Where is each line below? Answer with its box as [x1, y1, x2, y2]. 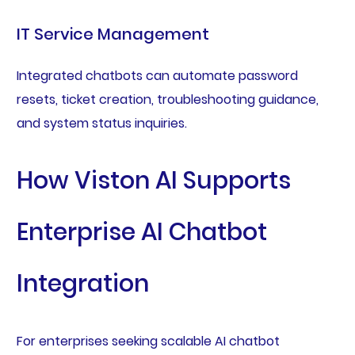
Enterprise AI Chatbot [16, 215, 267, 249]
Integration [16, 266, 149, 300]
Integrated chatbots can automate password [16, 67, 298, 86]
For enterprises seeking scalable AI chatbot [16, 331, 280, 350]
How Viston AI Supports [16, 163, 291, 197]
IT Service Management [16, 23, 209, 46]
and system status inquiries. [16, 114, 187, 133]
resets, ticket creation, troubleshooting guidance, [16, 90, 319, 109]
